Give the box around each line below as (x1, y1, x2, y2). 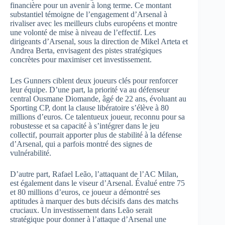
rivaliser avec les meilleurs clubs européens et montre (10, 19, 177, 28)
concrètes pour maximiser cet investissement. (10, 55, 152, 64)
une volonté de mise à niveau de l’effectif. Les (10, 28, 156, 37)
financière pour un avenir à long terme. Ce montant (10, 1, 171, 10)
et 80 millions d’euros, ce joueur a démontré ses (10, 188, 160, 197)
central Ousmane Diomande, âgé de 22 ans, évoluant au (10, 94, 186, 103)
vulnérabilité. (10, 149, 51, 158)
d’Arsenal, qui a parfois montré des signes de (10, 140, 152, 149)
